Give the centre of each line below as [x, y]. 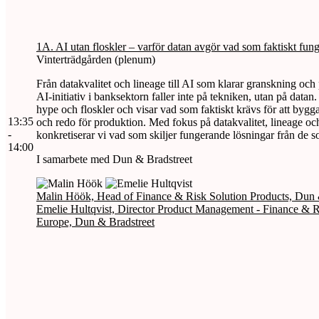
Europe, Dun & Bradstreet [95, 221]
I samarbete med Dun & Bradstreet [114, 159]
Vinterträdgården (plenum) [96, 59]
